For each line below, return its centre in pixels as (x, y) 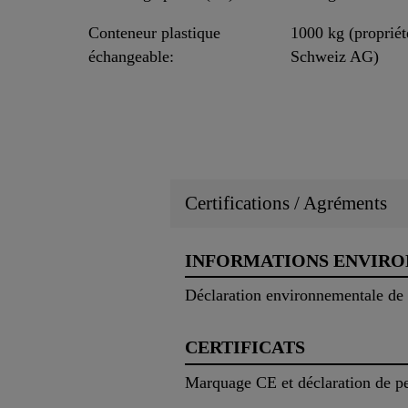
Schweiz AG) (335, 57)
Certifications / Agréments (286, 203)
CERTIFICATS (245, 347)
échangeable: (131, 57)
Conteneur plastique (154, 33)
